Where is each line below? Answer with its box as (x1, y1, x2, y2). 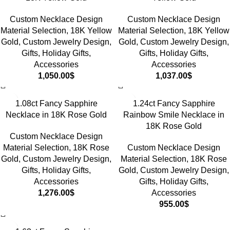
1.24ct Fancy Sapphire (132, 99, 215, 108)
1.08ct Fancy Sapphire (15, 99, 98, 108)
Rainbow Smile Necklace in (123, 110, 224, 119)
